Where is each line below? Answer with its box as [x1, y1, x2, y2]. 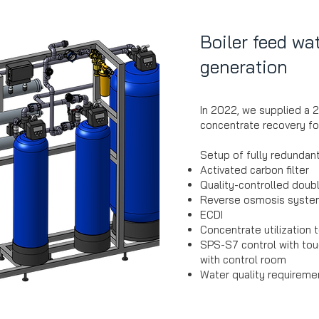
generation [200, 56, 288, 78]
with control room [200, 253, 286, 266]
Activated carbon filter [200, 163, 309, 177]
